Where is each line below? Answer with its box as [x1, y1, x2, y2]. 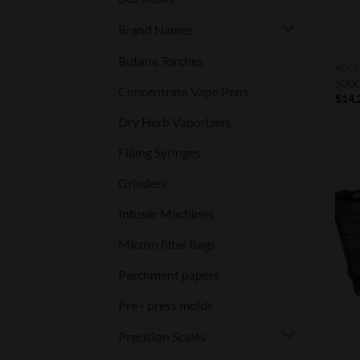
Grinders [118, 175, 167, 191]
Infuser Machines [118, 206, 214, 222]
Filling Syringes [118, 145, 201, 161]
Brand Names [118, 22, 193, 38]
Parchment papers [118, 267, 219, 283]
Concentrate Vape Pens [118, 84, 248, 100]
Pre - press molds [118, 297, 213, 313]
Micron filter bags [118, 236, 215, 252]
